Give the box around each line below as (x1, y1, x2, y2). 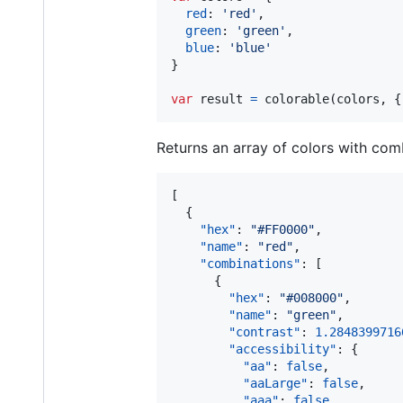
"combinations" (200, 255, 300, 271)
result (200, 91, 243, 106)
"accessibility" (228, 341, 336, 356)
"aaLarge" (243, 375, 308, 390)
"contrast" (228, 324, 300, 339)
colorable (264, 91, 329, 106)
